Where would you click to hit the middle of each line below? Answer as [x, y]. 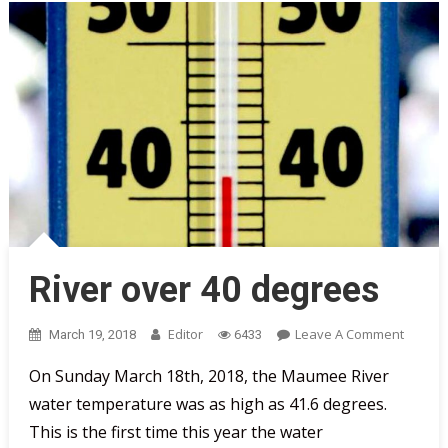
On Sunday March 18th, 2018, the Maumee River [208, 376]
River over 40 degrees [203, 290]
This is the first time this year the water [175, 432]
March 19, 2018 [92, 335]
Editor [185, 334]
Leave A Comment [349, 334]
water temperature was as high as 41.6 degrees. [207, 404]
